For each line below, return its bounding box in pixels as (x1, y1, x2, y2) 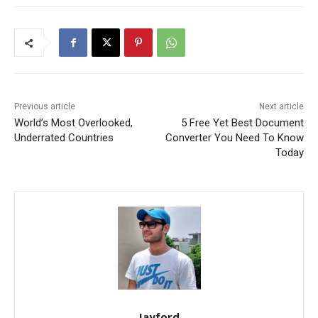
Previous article (14, 102, 75, 112)
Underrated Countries (14, 131, 114, 145)
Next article (258, 102, 304, 112)
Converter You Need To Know (165, 131, 304, 145)
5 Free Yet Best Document (180, 116, 304, 130)
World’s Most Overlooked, (14, 116, 133, 130)
